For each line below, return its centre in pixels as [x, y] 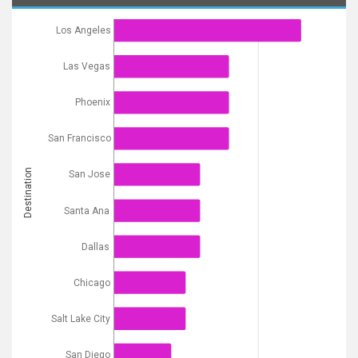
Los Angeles [83, 31]
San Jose [89, 175]
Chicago [91, 283]
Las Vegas [86, 67]
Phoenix [92, 103]
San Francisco [79, 139]
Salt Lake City [80, 319]
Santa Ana [86, 211]
